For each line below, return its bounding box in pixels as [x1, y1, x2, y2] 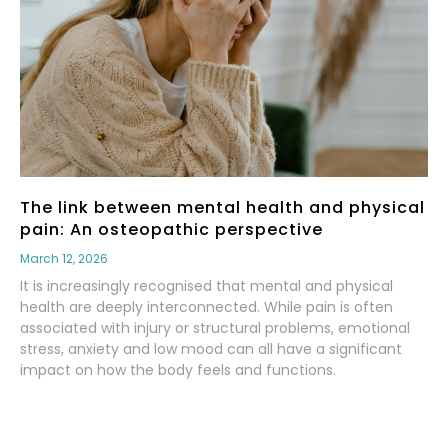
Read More [20, 412, 106, 434]
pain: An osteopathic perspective [20, 218, 323, 242]
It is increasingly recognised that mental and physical [20, 276, 393, 297]
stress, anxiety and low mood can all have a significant [20, 339, 402, 360]
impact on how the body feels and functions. [20, 360, 336, 381]
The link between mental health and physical [20, 196, 425, 220]
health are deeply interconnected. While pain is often [20, 297, 393, 318]
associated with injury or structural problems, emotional [20, 318, 410, 339]
